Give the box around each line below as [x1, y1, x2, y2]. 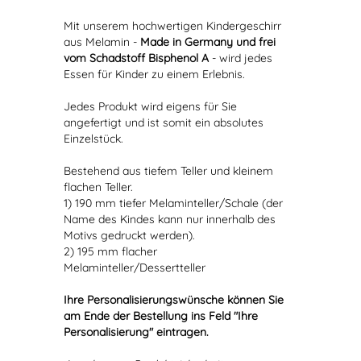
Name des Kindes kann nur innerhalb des [64, 212, 276, 226]
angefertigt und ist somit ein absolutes [64, 115, 263, 130]
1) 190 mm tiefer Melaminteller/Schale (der [64, 196, 283, 210]
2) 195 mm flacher [64, 244, 157, 259]
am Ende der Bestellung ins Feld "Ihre [64, 309, 258, 323]
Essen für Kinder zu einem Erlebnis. [64, 67, 245, 81]
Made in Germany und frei [140, 35, 276, 49]
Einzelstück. [64, 131, 123, 146]
